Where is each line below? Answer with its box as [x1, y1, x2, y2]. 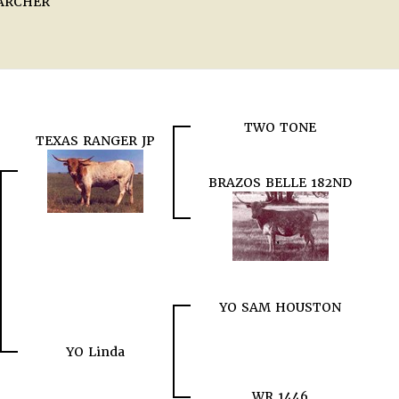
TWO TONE [244, 119, 316, 135]
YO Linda [66, 344, 125, 360]
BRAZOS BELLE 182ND [208, 175, 352, 191]
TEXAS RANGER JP [36, 133, 155, 149]
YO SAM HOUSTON [219, 299, 341, 315]
